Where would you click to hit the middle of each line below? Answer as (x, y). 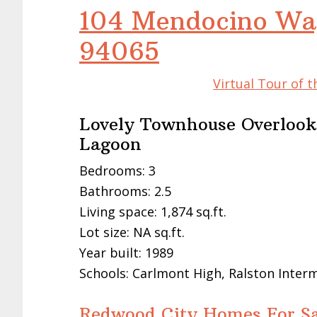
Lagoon (110, 143)
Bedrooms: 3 (117, 170)
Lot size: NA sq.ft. (132, 232)
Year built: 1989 (126, 252)
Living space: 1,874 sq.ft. (153, 211)
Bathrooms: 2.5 (125, 191)
